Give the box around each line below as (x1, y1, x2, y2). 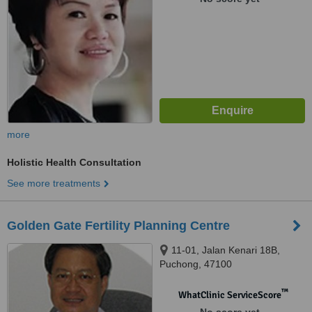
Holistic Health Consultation (7, 157, 141, 168)
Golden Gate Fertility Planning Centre (7, 219, 230, 233)
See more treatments (7, 178, 100, 189)
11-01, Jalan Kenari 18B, (171, 244, 280, 256)
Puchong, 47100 (159, 258, 232, 270)
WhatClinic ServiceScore (178, 289, 281, 301)
